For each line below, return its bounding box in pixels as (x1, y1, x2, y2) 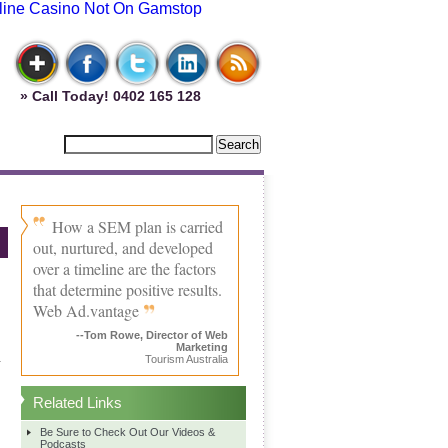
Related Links (33, 394, 122, 411)
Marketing (176, 341, 228, 353)
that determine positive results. (33, 279, 222, 300)
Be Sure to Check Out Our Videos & (40, 426, 216, 438)
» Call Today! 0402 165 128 (12, 88, 201, 104)
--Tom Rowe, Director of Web (76, 329, 228, 341)
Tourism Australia (145, 353, 228, 365)
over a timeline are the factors (33, 258, 216, 279)
